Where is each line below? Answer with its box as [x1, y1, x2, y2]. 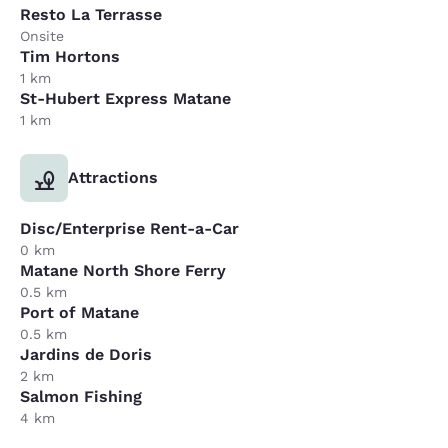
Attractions [68, 168, 158, 187]
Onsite [20, 28, 64, 44]
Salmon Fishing [20, 387, 142, 406]
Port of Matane [20, 303, 139, 322]
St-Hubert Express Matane [20, 89, 231, 108]
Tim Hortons [20, 47, 120, 66]
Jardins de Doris [20, 345, 152, 364]
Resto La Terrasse [20, 5, 162, 24]
